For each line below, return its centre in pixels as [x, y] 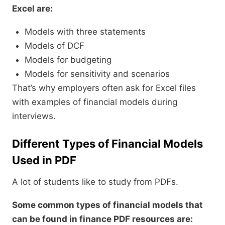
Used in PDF [44, 160]
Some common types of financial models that [107, 205]
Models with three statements [85, 32]
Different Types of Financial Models [107, 144]
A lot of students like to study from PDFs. [95, 182]
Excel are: [32, 9]
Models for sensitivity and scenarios [97, 74]
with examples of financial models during [95, 102]
